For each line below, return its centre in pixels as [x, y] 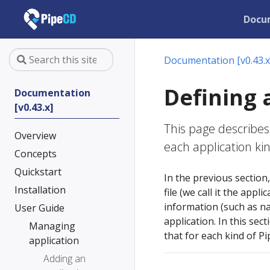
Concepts [36, 154]
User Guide [39, 208]
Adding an [64, 259]
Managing [52, 226]
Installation [40, 190]
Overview [35, 136]
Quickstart [38, 172]
